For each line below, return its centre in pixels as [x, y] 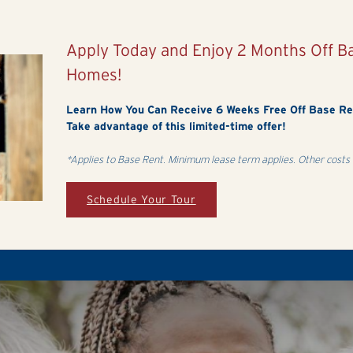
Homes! [94, 74]
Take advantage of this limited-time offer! [176, 126]
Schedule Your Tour [141, 199]
